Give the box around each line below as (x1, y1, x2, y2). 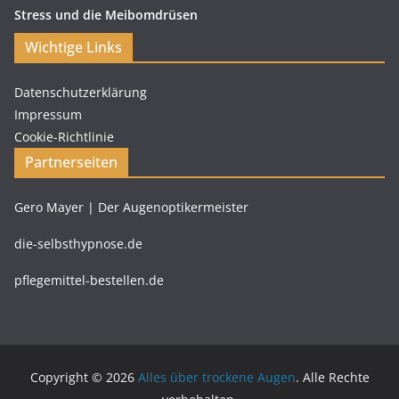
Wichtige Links (25, 37, 122, 58)
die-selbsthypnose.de (14, 235, 142, 253)
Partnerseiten (25, 152, 118, 173)
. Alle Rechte (295, 369, 370, 387)
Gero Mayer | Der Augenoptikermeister (14, 199, 248, 216)
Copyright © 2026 (29, 369, 138, 387)
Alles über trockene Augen (137, 369, 296, 387)
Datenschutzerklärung (14, 84, 147, 102)
